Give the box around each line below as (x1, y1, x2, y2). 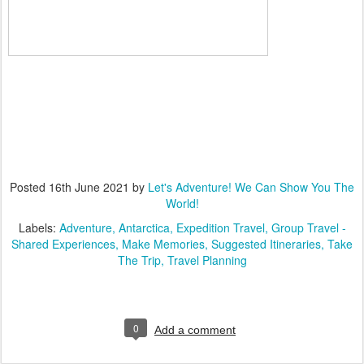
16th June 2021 (49, 179, 129, 196)
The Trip (117, 252, 161, 269)
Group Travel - (271, 219, 346, 236)
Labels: (18, 219, 59, 236)
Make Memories (122, 236, 205, 253)
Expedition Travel (175, 219, 265, 236)
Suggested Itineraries (211, 236, 321, 253)
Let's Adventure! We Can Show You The (148, 179, 354, 196)
